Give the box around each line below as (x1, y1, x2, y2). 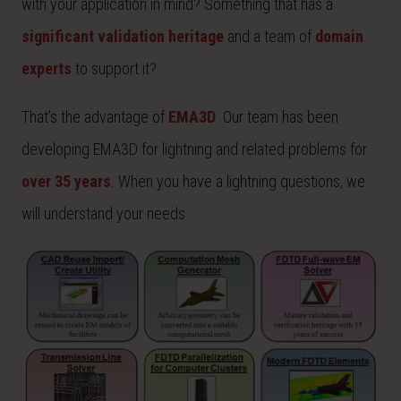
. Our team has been (216, 107, 338, 126)
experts (21, 59, 72, 78)
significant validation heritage (21, 27, 224, 46)
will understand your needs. (21, 204, 189, 223)
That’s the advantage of (21, 107, 168, 126)
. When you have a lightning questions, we (111, 172, 365, 191)
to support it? (72, 59, 157, 78)
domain (315, 27, 363, 46)
